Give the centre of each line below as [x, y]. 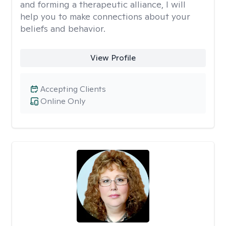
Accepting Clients [73, 89]
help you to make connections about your [105, 16]
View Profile [113, 58]
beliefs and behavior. [63, 29]
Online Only [63, 101]
